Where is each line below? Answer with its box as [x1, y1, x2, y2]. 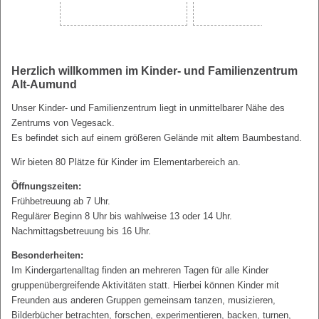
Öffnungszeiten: [11, 181, 81, 192]
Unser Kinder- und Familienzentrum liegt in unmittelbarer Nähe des [11, 103, 285, 114]
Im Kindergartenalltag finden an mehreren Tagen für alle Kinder [11, 265, 268, 276]
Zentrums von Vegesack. [11, 117, 115, 129]
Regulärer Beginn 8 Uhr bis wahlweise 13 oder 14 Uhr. [11, 211, 232, 222]
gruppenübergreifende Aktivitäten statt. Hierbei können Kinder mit [11, 280, 279, 291]
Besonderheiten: [11, 250, 83, 261]
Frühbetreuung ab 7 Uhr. [11, 196, 110, 207]
